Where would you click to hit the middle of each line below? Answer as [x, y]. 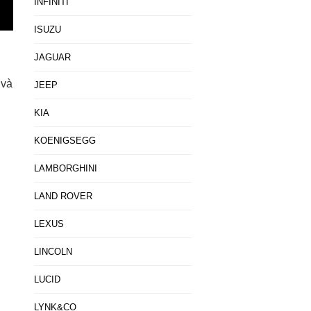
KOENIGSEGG [65, 141]
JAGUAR [52, 57]
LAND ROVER [63, 196]
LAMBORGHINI [65, 168]
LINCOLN [53, 252]
